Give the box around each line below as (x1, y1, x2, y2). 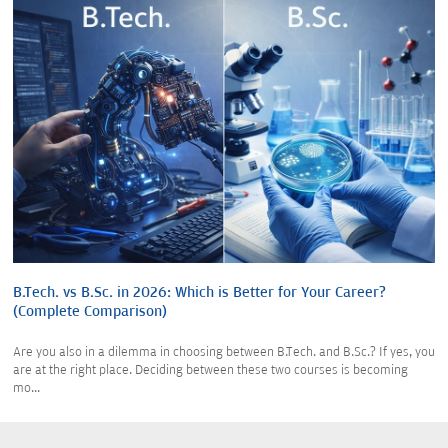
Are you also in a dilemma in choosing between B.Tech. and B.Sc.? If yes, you (13, 344, 435, 361)
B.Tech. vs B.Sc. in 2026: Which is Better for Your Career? (13, 284, 386, 302)
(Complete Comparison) (13, 303, 167, 321)
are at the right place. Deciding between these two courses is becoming (13, 362, 408, 379)
